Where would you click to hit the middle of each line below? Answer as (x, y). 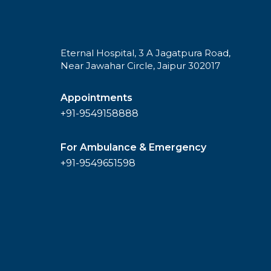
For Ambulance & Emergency (133, 148)
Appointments (96, 98)
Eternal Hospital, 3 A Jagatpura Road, (145, 53)
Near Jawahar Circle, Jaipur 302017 (140, 66)
